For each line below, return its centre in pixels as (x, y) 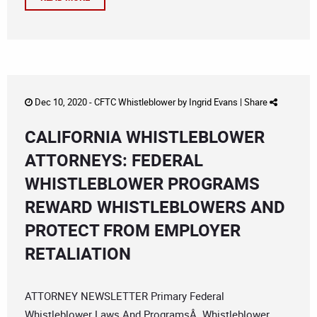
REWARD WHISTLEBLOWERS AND (155, 207)
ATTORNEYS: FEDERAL (114, 160)
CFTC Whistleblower (135, 102)
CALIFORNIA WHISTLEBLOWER (145, 137)
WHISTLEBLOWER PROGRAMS (142, 184)
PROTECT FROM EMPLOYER (133, 230)
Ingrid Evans (213, 102)
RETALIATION (78, 254)
